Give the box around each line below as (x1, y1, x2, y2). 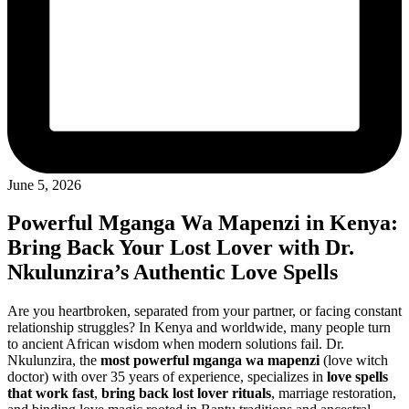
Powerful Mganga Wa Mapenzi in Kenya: (7, 211, 398, 236)
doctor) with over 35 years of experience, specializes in (7, 369, 327, 385)
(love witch (320, 352, 388, 369)
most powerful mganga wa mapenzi (100, 352, 320, 369)
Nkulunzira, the (7, 352, 100, 369)
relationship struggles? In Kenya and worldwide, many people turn (7, 320, 391, 336)
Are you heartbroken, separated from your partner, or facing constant (7, 303, 402, 320)
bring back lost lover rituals (101, 385, 271, 402)
